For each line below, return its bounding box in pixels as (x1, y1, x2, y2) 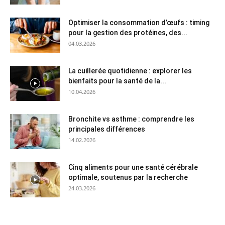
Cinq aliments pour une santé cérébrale (68, 163, 198, 172)
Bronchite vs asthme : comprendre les (68, 115, 194, 124)
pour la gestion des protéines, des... (68, 29, 187, 37)
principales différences (68, 125, 145, 134)
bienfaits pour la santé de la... (68, 77, 166, 85)
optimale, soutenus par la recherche (68, 173, 188, 182)
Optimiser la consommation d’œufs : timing (68, 19, 209, 27)
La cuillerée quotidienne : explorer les (68, 67, 192, 75)
